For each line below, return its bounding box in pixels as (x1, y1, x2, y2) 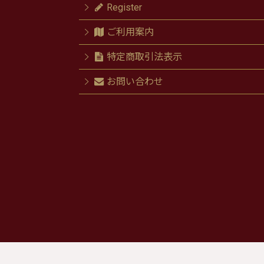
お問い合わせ (106, 76, 163, 87)
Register (106, 2, 142, 13)
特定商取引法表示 (106, 51, 182, 62)
